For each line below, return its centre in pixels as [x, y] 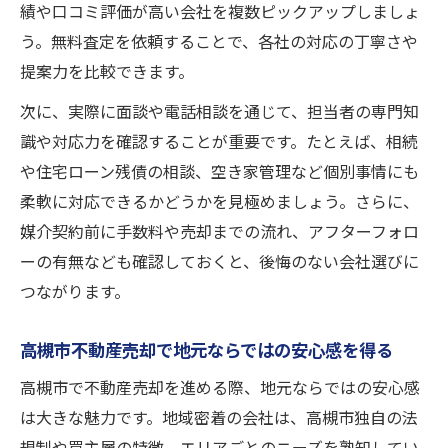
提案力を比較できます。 [107, 72]
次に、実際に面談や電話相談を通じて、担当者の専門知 [219, 112]
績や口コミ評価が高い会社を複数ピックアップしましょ [220, 12]
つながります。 [75, 292]
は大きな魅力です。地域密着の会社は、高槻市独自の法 [219, 418]
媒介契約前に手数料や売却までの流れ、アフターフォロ [219, 232]
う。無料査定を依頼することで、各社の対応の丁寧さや [219, 42]
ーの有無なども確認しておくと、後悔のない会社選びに [219, 262]
